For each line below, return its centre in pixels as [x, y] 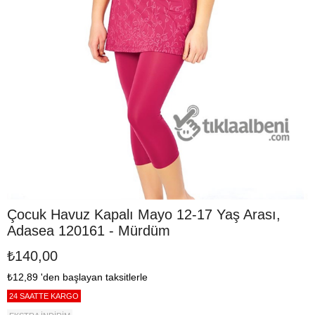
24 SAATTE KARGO [44, 296]
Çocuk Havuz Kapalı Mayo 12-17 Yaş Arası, [144, 214]
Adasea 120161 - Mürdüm [89, 231]
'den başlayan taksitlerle [94, 277]
